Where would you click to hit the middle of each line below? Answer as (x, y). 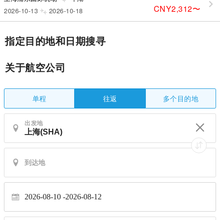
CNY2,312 (173, 8)
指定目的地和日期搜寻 (55, 40)
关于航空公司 (35, 67)
